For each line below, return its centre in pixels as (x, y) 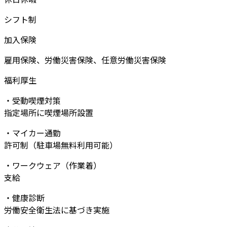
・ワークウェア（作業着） (53, 165)
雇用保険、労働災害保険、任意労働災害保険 (85, 60)
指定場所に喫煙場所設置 (49, 113)
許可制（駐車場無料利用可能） (61, 145)
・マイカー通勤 (32, 133)
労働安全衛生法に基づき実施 (57, 210)
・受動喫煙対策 (32, 101)
